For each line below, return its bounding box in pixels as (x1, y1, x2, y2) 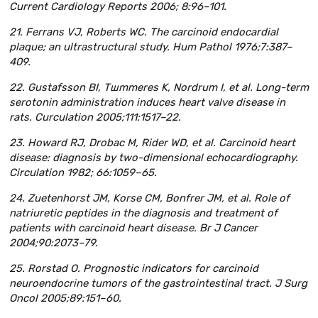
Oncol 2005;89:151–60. (9, 291, 121, 305)
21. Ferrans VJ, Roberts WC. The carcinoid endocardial (9, 26, 278, 39)
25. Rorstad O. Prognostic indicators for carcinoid (9, 261, 258, 275)
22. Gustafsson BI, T (9, 81, 110, 94)
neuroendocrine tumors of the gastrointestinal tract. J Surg (9, 276, 307, 290)
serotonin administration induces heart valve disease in (9, 96, 285, 109)
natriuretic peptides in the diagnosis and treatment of (9, 206, 278, 219)
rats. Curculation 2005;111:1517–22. (9, 111, 181, 124)
